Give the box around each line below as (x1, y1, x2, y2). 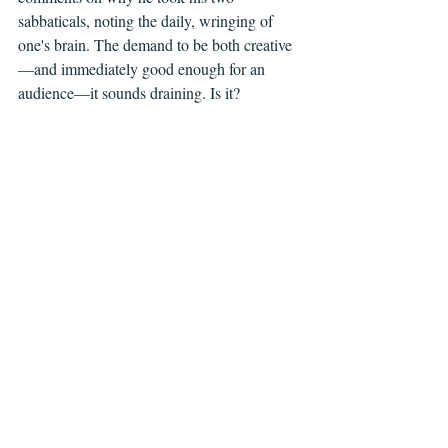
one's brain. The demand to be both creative (18, 34, 292, 56)
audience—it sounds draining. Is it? (18, 82, 240, 104)
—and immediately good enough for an (18, 58, 269, 80)
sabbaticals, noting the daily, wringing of (18, 10, 277, 32)
